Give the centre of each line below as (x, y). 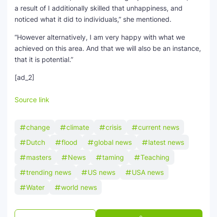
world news (79, 187)
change (38, 127)
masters (39, 157)
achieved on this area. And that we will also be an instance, (108, 48)
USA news (148, 172)
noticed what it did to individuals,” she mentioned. (93, 19)
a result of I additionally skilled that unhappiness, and (99, 8)
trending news (49, 172)
